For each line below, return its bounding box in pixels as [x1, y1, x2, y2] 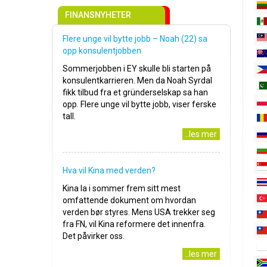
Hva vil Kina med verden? [63, 166, 156, 176]
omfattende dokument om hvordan [63, 195, 196, 206]
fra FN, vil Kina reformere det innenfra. [63, 219, 206, 229]
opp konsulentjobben [63, 46, 141, 56]
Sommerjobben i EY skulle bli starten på [63, 64, 211, 74]
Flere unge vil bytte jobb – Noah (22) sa [63, 34, 207, 44]
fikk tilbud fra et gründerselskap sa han [63, 88, 208, 98]
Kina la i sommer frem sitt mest [63, 184, 181, 194]
